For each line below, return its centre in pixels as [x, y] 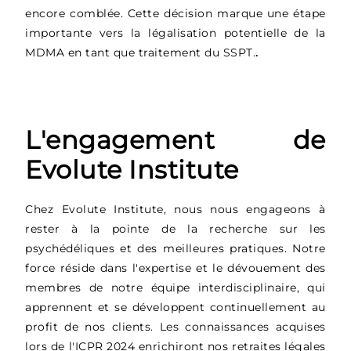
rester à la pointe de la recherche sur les [175, 228]
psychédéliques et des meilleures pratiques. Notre [175, 248]
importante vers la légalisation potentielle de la [175, 33]
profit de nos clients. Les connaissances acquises [175, 326]
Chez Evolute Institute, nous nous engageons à [175, 209]
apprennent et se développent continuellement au [175, 307]
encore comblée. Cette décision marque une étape [175, 13]
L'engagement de [175, 139]
